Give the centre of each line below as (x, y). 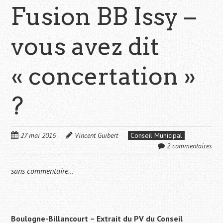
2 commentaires (189, 146)
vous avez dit (85, 47)
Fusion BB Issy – (104, 17)
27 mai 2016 (38, 136)
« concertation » (104, 76)
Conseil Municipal (157, 136)
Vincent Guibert (97, 136)
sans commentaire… (43, 171)
